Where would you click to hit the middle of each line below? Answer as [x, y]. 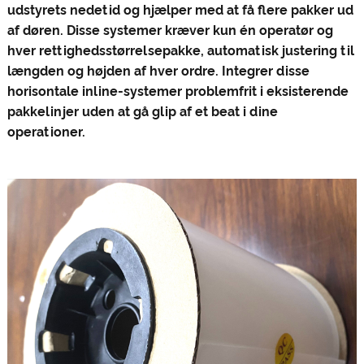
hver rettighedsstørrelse [84, 51]
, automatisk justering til [277, 51]
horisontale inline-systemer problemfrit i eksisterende [178, 92]
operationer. [181, 132]
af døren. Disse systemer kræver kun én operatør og [170, 31]
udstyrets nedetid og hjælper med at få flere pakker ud [180, 11]
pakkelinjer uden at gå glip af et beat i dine [142, 112]
